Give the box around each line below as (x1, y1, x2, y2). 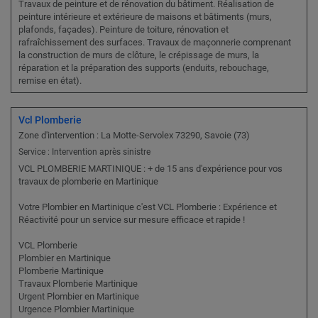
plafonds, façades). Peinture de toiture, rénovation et (18, 24, 229, 35)
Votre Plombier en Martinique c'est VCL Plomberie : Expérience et (18, 202, 277, 213)
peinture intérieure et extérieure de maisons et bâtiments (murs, (18, 11, 272, 23)
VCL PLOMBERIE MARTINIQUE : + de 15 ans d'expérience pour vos (18, 163, 283, 175)
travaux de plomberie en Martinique (18, 176, 158, 187)
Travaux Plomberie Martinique (18, 278, 138, 290)
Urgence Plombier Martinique (18, 304, 134, 315)
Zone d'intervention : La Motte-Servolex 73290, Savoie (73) (18, 130, 250, 141)
